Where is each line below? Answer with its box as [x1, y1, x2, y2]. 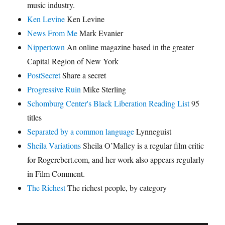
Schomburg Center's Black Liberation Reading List [27, 98, 190, 109]
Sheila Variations [27, 140, 81, 151]
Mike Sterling [81, 84, 127, 95]
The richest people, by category [65, 182, 167, 193]
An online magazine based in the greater [65, 42, 194, 53]
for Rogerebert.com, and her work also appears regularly [27, 154, 205, 165]
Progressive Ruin [27, 84, 81, 95]
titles [27, 112, 42, 123]
